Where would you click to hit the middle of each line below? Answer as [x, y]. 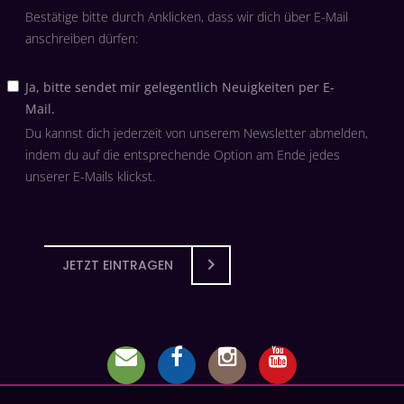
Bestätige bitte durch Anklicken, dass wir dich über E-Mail [186, 17]
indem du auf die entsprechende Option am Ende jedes [182, 155]
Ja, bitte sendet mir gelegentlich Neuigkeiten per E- [179, 87]
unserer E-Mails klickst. [90, 177]
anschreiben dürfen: [81, 39]
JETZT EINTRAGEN [117, 266]
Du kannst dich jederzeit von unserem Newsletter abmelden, [196, 133]
